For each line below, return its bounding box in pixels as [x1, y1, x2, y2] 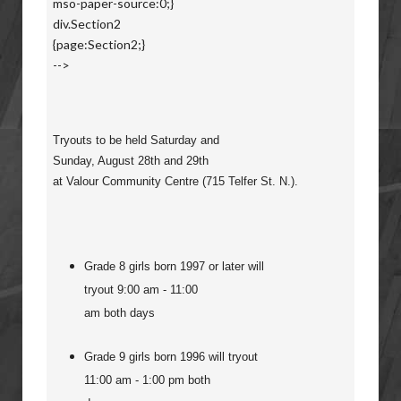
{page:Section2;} [53, 37, 145, 52]
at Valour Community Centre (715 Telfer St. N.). [53, 175, 298, 188]
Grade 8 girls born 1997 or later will [84, 260, 264, 273]
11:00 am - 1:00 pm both [84, 372, 210, 387]
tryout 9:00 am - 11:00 [84, 283, 198, 296]
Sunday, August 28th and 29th [53, 154, 209, 167]
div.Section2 [53, 16, 121, 31]
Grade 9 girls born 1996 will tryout [84, 349, 258, 363]
